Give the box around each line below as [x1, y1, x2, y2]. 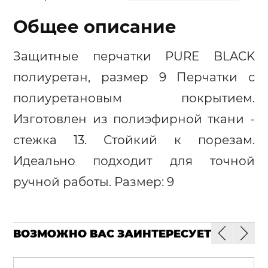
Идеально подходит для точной [13, 154, 255, 169]
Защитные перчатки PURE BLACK [13, 49, 255, 64]
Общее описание [13, 16, 177, 38]
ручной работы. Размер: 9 [13, 175, 175, 190]
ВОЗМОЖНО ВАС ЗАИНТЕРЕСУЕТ [13, 227, 212, 240]
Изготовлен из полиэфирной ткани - [13, 112, 255, 127]
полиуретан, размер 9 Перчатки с [13, 70, 255, 85]
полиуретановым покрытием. [13, 91, 255, 106]
